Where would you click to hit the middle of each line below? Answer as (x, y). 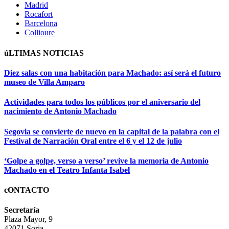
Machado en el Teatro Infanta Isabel (67, 170)
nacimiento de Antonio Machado (60, 111)
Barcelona (41, 24)
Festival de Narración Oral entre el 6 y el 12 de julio (93, 141)
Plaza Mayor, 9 (28, 219)
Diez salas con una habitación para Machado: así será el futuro (112, 73)
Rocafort (39, 14)
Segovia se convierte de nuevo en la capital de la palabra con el (112, 131)
